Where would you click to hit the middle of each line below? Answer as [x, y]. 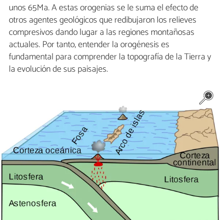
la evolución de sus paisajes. [58, 69]
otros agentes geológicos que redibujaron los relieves [103, 20]
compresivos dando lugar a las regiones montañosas [102, 32]
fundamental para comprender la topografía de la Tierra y [110, 57]
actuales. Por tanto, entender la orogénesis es [89, 44]
